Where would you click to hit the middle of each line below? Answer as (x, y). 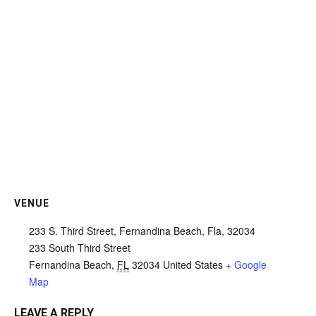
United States (193, 265)
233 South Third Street (80, 248)
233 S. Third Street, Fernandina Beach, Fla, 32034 (142, 231)
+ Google (246, 265)
